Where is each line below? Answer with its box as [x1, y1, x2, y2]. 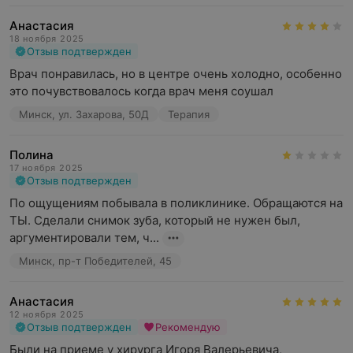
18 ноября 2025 [9, 33, 85, 44]
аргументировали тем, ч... [9, 230, 159, 245]
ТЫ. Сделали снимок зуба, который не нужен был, [9, 213, 300, 228]
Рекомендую [155, 321, 221, 333]
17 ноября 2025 [9, 162, 84, 173]
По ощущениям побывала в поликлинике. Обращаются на [9, 195, 343, 210]
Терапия [168, 108, 210, 121]
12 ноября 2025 [9, 309, 85, 320]
